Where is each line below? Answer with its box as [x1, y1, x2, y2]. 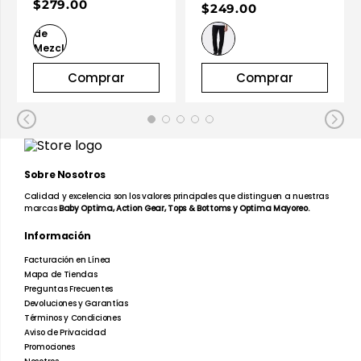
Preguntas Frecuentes [24, 283, 113, 295]
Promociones [24, 341, 75, 353]
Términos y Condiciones [24, 312, 121, 324]
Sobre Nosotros [24, 168, 106, 181]
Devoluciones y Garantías [24, 297, 128, 309]
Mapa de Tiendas [24, 268, 98, 280]
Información [24, 229, 92, 243]
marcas [24, 202, 59, 214]
